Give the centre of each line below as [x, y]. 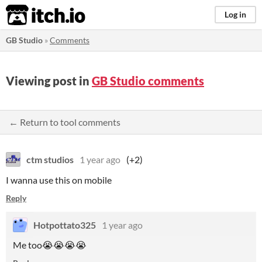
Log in [235, 14]
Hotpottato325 [65, 225]
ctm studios [50, 159]
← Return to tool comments [65, 122]
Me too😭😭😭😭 [50, 245]
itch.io [31, 15]
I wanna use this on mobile [59, 180]
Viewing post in [49, 81]
